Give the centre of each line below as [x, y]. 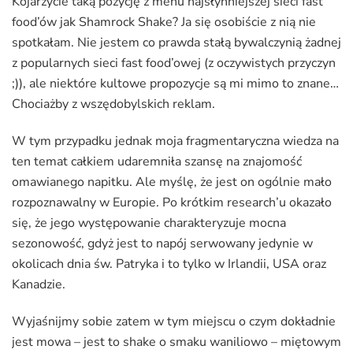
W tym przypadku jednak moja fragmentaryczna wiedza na [175, 141]
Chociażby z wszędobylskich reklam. [113, 104]
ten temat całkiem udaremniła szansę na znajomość [157, 162]
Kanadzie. [39, 285]
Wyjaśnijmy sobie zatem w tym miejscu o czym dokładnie [174, 322]
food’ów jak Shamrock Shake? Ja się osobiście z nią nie [164, 22]
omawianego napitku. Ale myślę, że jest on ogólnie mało [172, 182]
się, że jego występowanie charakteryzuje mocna [149, 223]
